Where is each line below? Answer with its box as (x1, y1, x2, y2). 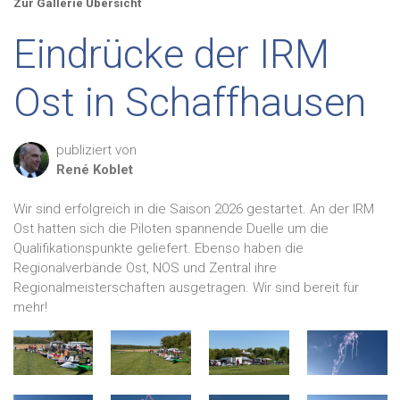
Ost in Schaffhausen (13, 79, 366, 126)
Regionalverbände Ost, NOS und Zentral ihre (13, 260, 277, 276)
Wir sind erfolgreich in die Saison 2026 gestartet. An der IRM (13, 201, 374, 217)
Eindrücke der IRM (13, 30, 329, 78)
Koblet (93, 162, 133, 178)
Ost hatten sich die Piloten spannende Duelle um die (13, 221, 329, 237)
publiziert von (56, 142, 137, 158)
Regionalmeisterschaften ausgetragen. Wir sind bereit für (13, 279, 359, 296)
